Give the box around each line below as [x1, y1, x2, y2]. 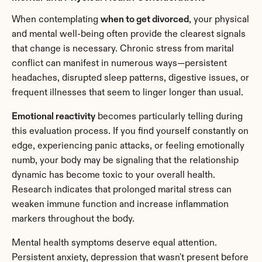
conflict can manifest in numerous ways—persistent [12, 58, 227, 68]
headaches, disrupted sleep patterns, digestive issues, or [12, 73, 249, 83]
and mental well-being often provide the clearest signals [12, 29, 246, 39]
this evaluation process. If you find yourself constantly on [12, 126, 249, 136]
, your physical [189, 15, 249, 25]
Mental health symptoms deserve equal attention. [12, 238, 217, 248]
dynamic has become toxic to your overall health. [12, 170, 215, 180]
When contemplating [12, 15, 101, 25]
